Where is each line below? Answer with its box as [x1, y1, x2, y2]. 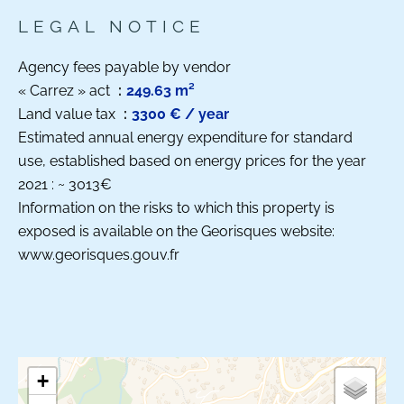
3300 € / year [132, 106, 229, 123]
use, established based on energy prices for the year [18, 152, 366, 170]
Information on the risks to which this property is [18, 199, 335, 216]
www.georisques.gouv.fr [18, 246, 179, 263]
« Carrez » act [18, 82, 114, 99]
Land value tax [18, 106, 119, 123]
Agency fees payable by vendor [18, 59, 231, 76]
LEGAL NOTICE [18, 16, 206, 36]
